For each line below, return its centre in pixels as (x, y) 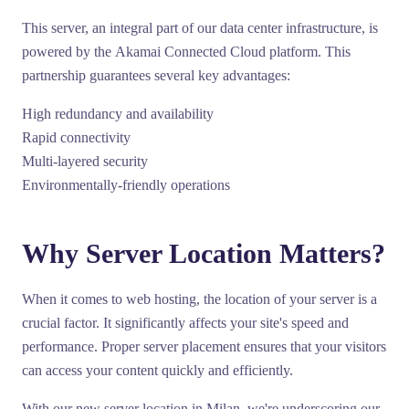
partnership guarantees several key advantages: (156, 75)
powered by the (68, 52)
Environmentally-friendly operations (126, 185)
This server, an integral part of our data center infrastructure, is (200, 28)
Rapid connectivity (76, 137)
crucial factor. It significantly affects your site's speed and (185, 323)
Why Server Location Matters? (204, 253)
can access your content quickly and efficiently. (157, 370)
